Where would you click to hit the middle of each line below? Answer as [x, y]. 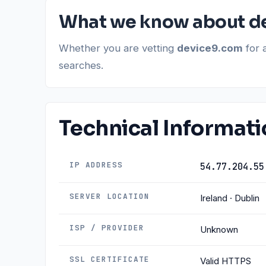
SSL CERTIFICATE [110, 259]
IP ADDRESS [96, 165]
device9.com [210, 48]
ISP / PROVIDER [107, 228]
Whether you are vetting [118, 48]
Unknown [219, 229]
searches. [81, 65]
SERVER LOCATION [110, 196]
